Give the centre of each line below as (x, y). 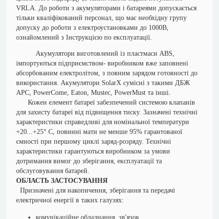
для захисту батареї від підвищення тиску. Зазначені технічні (107, 112)
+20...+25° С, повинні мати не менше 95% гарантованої (99, 132)
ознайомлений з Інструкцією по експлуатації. (84, 37)
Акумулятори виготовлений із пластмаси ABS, (96, 54)
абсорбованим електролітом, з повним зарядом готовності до (107, 73)
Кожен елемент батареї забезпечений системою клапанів (106, 102)
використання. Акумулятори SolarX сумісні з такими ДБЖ (103, 83)
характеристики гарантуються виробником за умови (93, 151)
